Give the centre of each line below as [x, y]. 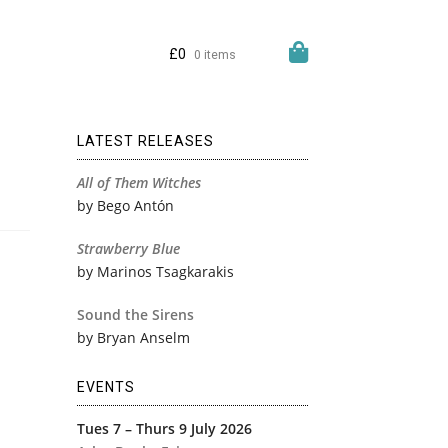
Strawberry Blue [128, 248]
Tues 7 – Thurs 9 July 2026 [164, 428]
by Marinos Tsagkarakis [155, 271]
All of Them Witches [138, 182]
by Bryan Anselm [133, 337]
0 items [214, 54]
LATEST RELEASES [145, 141]
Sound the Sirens [135, 314]
